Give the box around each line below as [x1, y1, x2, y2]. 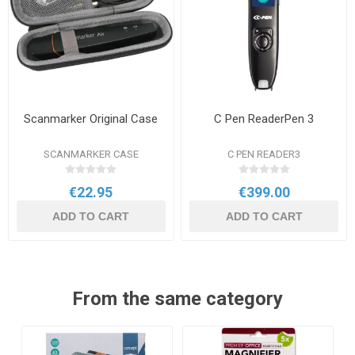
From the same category [72, 287, 283, 310]
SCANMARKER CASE [43, 148, 139, 160]
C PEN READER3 [227, 148, 301, 160]
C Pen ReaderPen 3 [214, 112, 315, 126]
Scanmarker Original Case [24, 112, 158, 126]
